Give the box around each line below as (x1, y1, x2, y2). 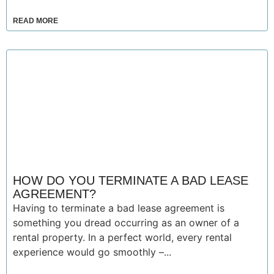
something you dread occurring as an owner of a (13, 217, 239, 229)
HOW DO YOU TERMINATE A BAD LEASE (13, 174, 248, 187)
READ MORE (13, 17, 58, 25)
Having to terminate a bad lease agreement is (13, 202, 224, 214)
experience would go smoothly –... (13, 246, 171, 258)
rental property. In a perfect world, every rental (13, 231, 232, 243)
